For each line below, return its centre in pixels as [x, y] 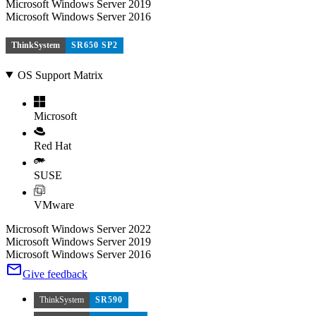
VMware [54, 205]
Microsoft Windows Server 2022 [78, 229]
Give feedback [55, 274]
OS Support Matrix [60, 75]
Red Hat [53, 145]
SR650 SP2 [95, 45]
